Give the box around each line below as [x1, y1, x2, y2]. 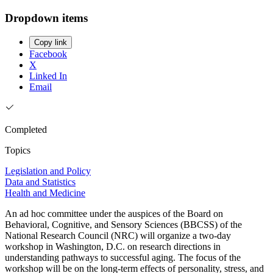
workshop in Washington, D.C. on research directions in [5, 241, 221, 252]
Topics [5, 145, 30, 156]
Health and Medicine [5, 188, 85, 199]
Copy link [34, 38, 67, 48]
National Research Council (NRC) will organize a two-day [5, 230, 231, 241]
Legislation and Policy [5, 166, 91, 177]
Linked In [29, 71, 67, 82]
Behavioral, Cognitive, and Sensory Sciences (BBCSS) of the [5, 219, 242, 230]
